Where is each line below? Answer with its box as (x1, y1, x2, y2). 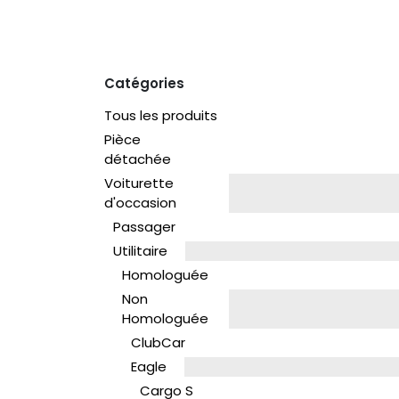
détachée (104, 150, 171, 168)
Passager (113, 217, 175, 236)
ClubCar (131, 333, 185, 352)
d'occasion (104, 193, 176, 212)
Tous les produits (104, 106, 217, 125)
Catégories (104, 74, 184, 93)
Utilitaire (113, 241, 167, 260)
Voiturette (104, 174, 174, 192)
